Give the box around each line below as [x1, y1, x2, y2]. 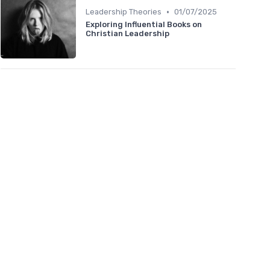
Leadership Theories [86, 7, 162, 17]
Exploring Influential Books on [86, 20, 202, 30]
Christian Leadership [86, 29, 169, 39]
